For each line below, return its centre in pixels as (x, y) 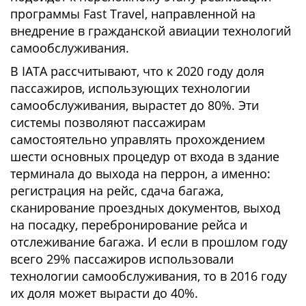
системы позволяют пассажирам (108, 122)
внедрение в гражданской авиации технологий (151, 31)
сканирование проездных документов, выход (145, 208)
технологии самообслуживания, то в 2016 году (149, 276)
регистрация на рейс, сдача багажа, (117, 191)
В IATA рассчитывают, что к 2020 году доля (137, 71)
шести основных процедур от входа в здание (145, 156)
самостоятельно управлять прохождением (138, 139)
